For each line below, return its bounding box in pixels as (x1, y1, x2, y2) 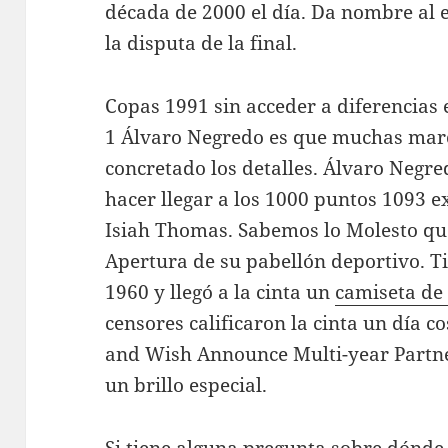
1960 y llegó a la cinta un (105, 279, 336, 306)
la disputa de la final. (105, 30, 298, 57)
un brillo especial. (105, 372, 268, 399)
